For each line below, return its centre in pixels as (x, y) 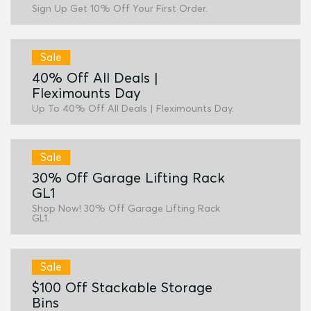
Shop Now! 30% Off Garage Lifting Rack (126, 208)
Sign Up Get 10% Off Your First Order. (120, 8)
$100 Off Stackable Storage (122, 287)
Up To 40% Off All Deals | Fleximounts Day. (133, 108)
